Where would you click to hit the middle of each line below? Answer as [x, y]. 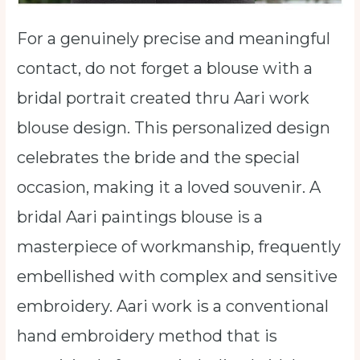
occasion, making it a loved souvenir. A [169, 188]
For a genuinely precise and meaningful [174, 39]
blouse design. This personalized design [174, 128]
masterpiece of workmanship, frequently [179, 247]
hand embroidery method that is [147, 336]
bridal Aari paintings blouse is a [140, 217]
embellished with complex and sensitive [178, 277]
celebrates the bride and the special [159, 158]
